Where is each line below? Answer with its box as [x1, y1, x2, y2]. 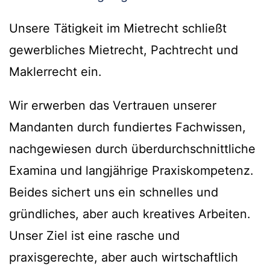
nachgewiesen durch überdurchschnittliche [9, 142, 256, 157]
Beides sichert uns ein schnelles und [9, 185, 218, 200]
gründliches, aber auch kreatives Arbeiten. [9, 207, 251, 222]
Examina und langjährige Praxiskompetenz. [9, 163, 254, 178]
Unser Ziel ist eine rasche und [9, 228, 180, 243]
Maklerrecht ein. [9, 64, 102, 80]
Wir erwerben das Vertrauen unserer [9, 98, 216, 113]
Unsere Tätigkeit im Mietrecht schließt [9, 21, 227, 36]
